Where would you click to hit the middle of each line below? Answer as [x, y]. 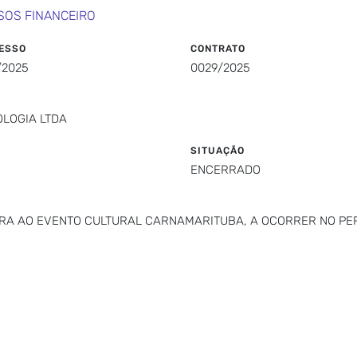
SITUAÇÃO [218, 151]
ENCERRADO [226, 170]
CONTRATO [218, 49]
